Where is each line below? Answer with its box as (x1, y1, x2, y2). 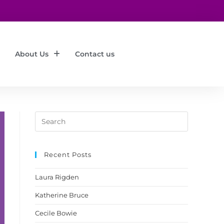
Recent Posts (44, 150, 91, 158)
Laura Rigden (35, 173, 79, 181)
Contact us (74, 49, 114, 58)
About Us (14, 49, 48, 58)
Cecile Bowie (35, 209, 77, 217)
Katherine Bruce (35, 191, 88, 199)
